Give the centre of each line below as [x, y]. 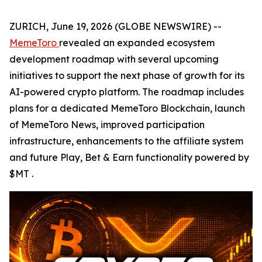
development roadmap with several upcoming [114, 59]
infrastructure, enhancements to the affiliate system [126, 141]
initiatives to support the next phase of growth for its [127, 75]
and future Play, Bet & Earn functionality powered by [129, 157]
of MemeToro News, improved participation [107, 125]
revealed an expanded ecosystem [137, 43]
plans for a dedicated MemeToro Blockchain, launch [127, 108]
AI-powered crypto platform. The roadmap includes [127, 92]
